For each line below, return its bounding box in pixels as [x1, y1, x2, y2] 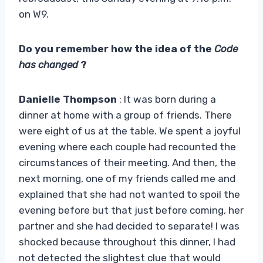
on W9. [19, 8, 49, 20]
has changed [19, 58, 78, 70]
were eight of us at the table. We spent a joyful [19, 124, 241, 137]
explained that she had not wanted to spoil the [19, 188, 240, 200]
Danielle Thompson [19, 93, 117, 105]
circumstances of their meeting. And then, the [19, 156, 236, 168]
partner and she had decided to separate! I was [19, 220, 240, 232]
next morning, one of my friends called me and [19, 172, 235, 184]
